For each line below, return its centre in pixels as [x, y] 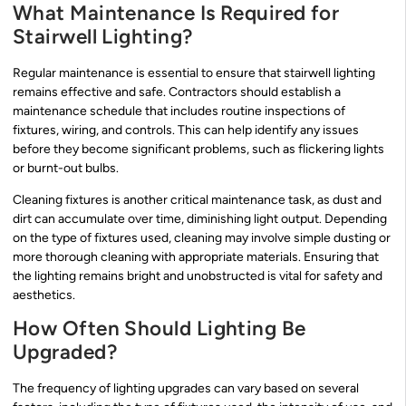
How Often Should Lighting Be [159, 329]
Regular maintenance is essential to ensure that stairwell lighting [194, 72]
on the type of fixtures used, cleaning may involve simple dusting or [202, 237]
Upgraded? [65, 353]
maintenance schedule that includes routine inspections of [179, 111]
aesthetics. [44, 295]
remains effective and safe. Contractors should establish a [177, 92]
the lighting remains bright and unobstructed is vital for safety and [198, 275]
